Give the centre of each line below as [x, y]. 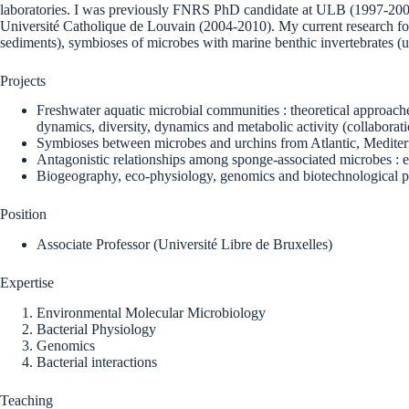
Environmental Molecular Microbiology [151, 312]
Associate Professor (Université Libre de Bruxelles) [184, 245]
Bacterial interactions [97, 362]
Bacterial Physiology [96, 329]
